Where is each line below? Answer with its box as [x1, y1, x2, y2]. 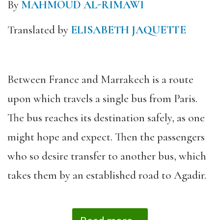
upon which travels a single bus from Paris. [7, 91, 197, 106]
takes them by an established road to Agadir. [7, 168, 206, 182]
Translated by [7, 23, 71, 37]
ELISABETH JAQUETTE [71, 23, 186, 37]
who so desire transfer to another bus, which [7, 149, 206, 163]
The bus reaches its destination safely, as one [7, 110, 205, 125]
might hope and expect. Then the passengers [7, 130, 205, 144]
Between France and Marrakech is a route [7, 72, 193, 86]
